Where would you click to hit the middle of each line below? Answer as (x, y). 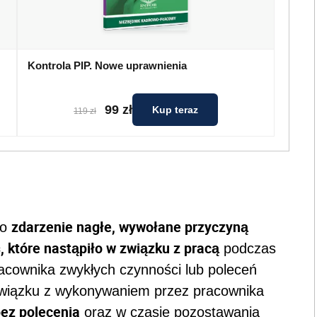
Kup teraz (175, 110)
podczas (248, 248)
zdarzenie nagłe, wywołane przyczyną (130, 226)
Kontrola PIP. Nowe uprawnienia (107, 66)
